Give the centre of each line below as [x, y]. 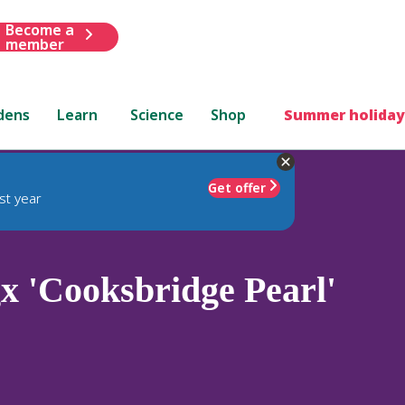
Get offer [237, 187]
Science [157, 114]
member [34, 44]
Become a [39, 29]
